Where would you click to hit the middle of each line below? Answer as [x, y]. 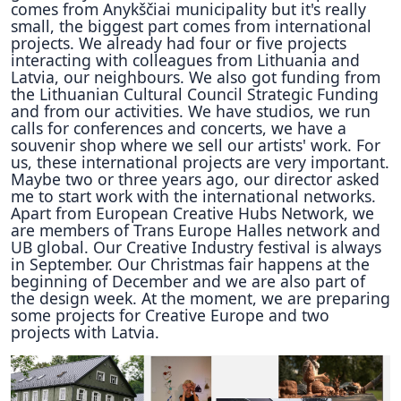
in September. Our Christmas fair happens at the [190, 264]
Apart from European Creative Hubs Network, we [192, 213]
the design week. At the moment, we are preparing [200, 298]
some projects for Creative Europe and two [170, 315]
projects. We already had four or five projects [179, 43]
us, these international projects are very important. [200, 162]
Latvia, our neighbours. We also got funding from [196, 77]
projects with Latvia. [85, 332]
